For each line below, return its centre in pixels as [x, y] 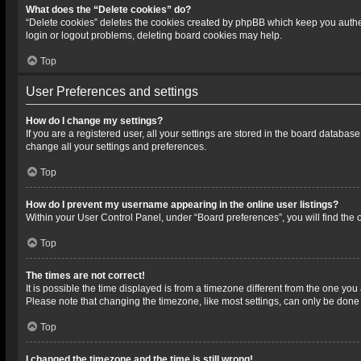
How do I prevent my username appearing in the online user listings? [182, 205]
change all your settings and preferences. [116, 147]
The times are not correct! [85, 276]
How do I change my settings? [94, 121]
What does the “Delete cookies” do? [108, 10]
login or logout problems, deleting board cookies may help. [154, 35]
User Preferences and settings [112, 91]
